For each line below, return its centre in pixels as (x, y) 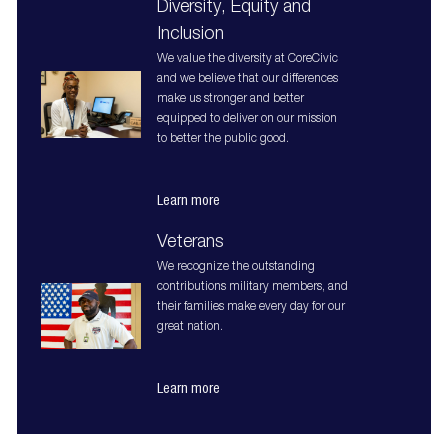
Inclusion (190, 35)
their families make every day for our (250, 307)
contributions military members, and (252, 287)
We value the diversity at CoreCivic (247, 59)
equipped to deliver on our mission (246, 119)
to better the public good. (222, 139)
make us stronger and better (230, 99)
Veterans (190, 243)
